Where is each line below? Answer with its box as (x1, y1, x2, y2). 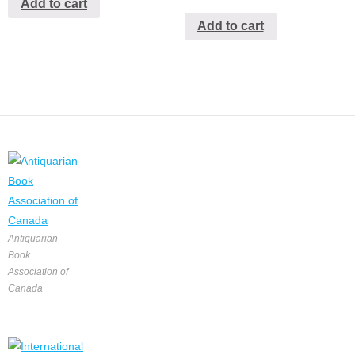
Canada (8, 283, 43, 295)
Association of (8, 266, 68, 278)
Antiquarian (8, 233, 58, 245)
